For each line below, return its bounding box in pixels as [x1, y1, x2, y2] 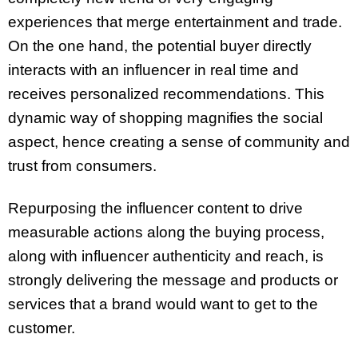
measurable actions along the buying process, [8, 223, 324, 241]
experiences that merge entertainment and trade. [8, 13, 342, 30]
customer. [8, 319, 75, 336]
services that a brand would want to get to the [8, 295, 318, 312]
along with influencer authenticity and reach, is [8, 247, 324, 265]
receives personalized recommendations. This [8, 85, 324, 102]
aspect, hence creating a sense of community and [8, 133, 350, 150]
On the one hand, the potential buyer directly [8, 37, 312, 54]
